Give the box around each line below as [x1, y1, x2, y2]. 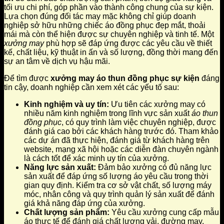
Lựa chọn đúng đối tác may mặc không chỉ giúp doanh [4, 12, 196, 21]
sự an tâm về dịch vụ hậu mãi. [4, 57, 110, 66]
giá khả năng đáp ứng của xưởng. [24, 199, 145, 208]
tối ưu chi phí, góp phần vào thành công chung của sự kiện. [4, 3, 213, 12]
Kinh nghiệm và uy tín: [24, 100, 109, 109]
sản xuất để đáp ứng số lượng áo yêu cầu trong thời [24, 172, 208, 181]
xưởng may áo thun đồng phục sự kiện [50, 74, 199, 83]
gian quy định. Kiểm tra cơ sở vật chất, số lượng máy [24, 181, 211, 190]
